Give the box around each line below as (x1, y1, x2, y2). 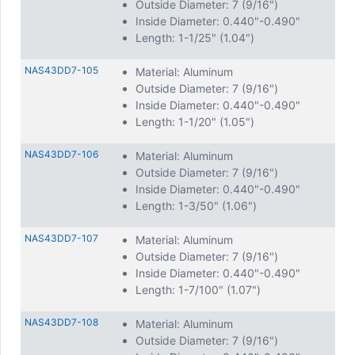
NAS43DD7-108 (25, 316, 98, 328)
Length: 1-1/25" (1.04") (136, 31, 254, 44)
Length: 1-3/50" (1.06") (136, 199, 257, 212)
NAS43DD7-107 (25, 232, 98, 244)
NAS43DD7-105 (25, 64, 98, 76)
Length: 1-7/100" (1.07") (136, 283, 261, 296)
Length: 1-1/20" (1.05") (136, 115, 254, 128)
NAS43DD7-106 (25, 148, 98, 160)
